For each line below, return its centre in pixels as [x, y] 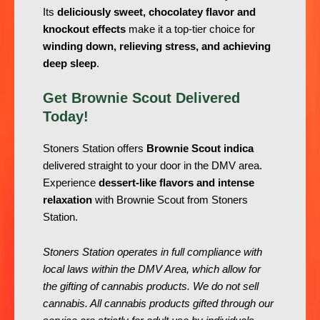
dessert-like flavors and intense [176, 183]
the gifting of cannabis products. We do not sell [151, 286]
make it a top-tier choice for [190, 30]
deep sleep [70, 64]
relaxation [67, 200]
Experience [71, 183]
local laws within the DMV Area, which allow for [152, 269]
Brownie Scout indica [200, 149]
